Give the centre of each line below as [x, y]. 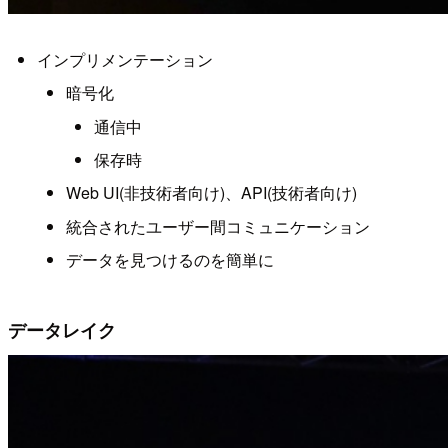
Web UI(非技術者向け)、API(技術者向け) [211, 193]
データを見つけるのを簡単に [169, 260]
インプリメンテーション [124, 59]
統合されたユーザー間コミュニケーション [217, 226]
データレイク [62, 329]
